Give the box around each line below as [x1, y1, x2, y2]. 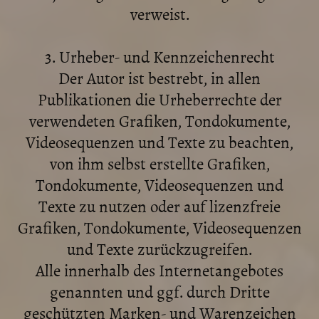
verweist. [130, 1, 189, 26]
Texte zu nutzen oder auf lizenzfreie [38, 194, 281, 218]
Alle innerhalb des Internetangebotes [36, 258, 283, 282]
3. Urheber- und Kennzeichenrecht [44, 44, 275, 68]
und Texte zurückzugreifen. [67, 236, 252, 261]
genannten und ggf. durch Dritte [49, 279, 270, 303]
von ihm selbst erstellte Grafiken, [49, 151, 270, 175]
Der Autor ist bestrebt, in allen [58, 66, 261, 90]
